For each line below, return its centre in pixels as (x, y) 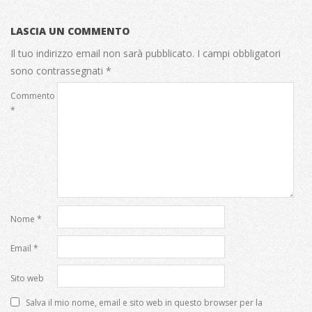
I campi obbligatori (239, 53)
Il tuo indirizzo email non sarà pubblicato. (102, 53)
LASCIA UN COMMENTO (70, 31)
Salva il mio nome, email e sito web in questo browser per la (144, 302)
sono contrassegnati (58, 70)
